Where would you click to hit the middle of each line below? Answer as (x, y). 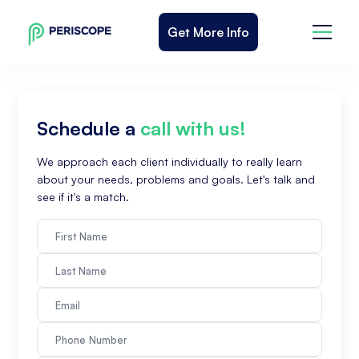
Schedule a (89, 128)
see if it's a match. (83, 197)
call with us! (194, 128)
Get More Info (208, 32)
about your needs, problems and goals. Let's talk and (176, 179)
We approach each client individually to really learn (170, 161)
